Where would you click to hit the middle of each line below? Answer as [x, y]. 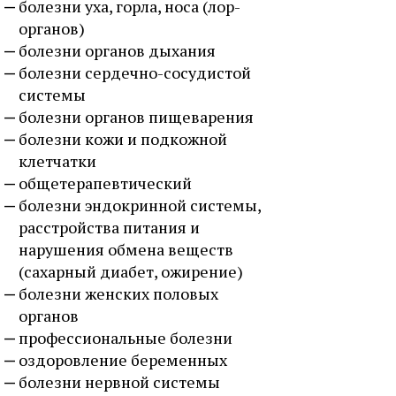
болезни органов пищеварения [136, 117]
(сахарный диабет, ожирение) [131, 271]
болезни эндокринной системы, [140, 205]
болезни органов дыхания [117, 50]
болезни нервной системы [119, 382]
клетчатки [57, 161]
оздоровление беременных [123, 360]
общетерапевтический [105, 183]
